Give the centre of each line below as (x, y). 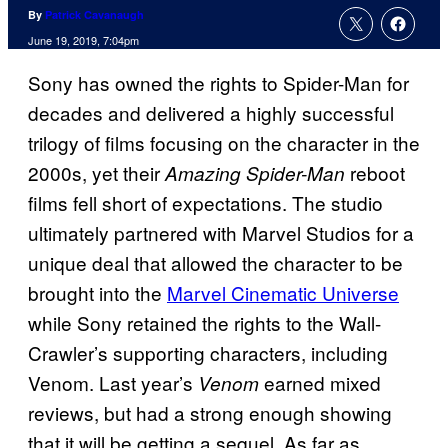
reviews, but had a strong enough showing (210, 413)
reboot (375, 173)
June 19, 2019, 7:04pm (83, 40)
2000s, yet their (96, 173)
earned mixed (320, 383)
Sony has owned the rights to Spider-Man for (218, 83)
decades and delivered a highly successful (211, 113)
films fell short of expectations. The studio (205, 203)
